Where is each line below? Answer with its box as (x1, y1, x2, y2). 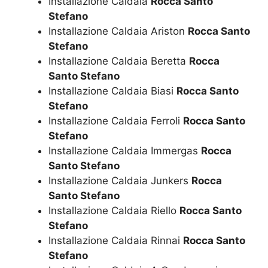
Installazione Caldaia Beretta (48, 54, 189, 67)
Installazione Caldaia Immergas (48, 144, 201, 157)
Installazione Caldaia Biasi (48, 84, 176, 97)
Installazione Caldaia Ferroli (48, 114, 183, 127)
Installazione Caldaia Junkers (48, 174, 191, 187)
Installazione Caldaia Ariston (48, 25, 188, 37)
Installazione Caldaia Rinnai (48, 234, 183, 246)
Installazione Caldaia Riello (48, 204, 179, 217)
